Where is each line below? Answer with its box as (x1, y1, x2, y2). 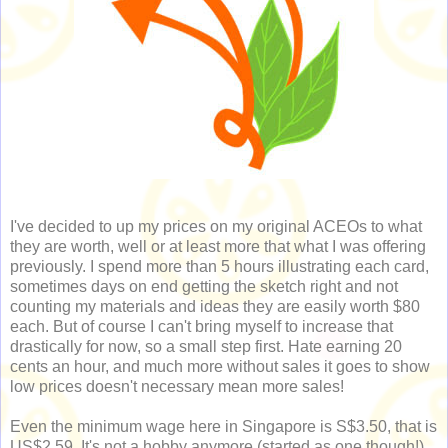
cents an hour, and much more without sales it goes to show (10, 358, 430, 376)
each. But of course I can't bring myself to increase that (10, 318, 393, 336)
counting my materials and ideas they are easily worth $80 (10, 298, 420, 316)
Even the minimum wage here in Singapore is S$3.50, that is (10, 418, 437, 436)
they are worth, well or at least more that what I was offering (10, 238, 426, 256)
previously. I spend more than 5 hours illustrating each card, (10, 258, 429, 276)
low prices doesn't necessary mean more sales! (10, 378, 344, 396)
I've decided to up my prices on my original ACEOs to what (10, 218, 422, 236)
